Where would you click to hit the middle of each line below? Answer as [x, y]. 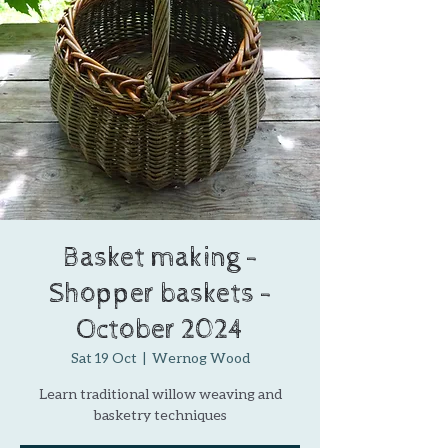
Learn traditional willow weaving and [160, 394]
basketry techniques [160, 415]
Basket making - [160, 258]
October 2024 [160, 330]
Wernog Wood [200, 358]
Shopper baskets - [160, 294]
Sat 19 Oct [103, 358]
